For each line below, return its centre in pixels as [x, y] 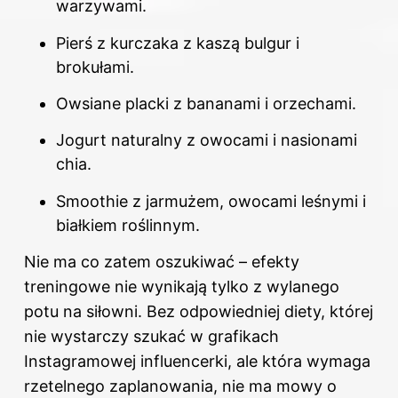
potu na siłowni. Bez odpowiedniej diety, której [199, 312]
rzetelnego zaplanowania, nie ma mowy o [180, 386]
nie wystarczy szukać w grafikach [151, 337]
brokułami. [95, 67]
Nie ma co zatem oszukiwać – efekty [162, 262]
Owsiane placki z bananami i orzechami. [206, 103]
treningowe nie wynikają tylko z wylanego [182, 287]
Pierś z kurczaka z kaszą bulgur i [178, 43]
